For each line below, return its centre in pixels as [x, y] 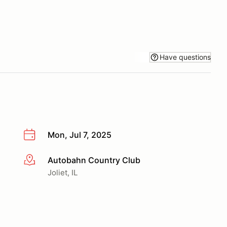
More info [41, 160]
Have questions [185, 57]
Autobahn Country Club [94, 160]
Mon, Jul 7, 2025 [80, 135]
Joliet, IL [63, 172]
